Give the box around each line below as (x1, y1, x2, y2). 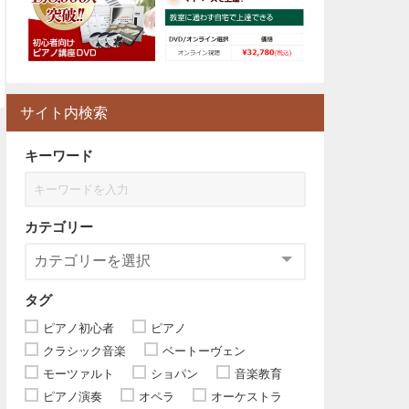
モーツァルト (43, 367, 114, 382)
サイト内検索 (20, 105, 108, 121)
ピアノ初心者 (43, 321, 114, 336)
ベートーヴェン (163, 344, 246, 359)
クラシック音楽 (43, 344, 126, 359)
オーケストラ (211, 390, 282, 404)
